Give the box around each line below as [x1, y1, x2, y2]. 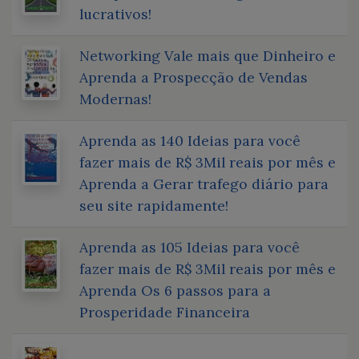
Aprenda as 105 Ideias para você [79, 237, 300, 256]
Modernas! [79, 89, 151, 108]
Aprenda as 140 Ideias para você [79, 131, 301, 150]
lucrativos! [79, 4, 151, 23]
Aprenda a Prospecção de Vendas [79, 67, 308, 87]
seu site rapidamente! [79, 196, 228, 215]
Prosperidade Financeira [79, 302, 250, 321]
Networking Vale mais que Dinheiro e [79, 46, 336, 65]
